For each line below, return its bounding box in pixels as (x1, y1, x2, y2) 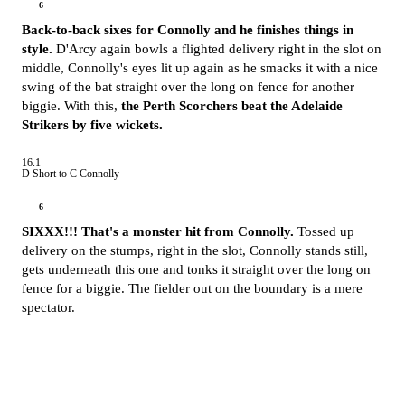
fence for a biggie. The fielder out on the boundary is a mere (22, 281, 363, 296)
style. (22, 42, 52, 56)
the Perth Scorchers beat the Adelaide (121, 99, 343, 113)
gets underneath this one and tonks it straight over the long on (22, 262, 371, 277)
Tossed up (294, 224, 354, 239)
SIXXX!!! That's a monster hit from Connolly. (22, 224, 294, 239)
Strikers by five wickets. (22, 118, 163, 132)
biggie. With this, (22, 99, 121, 113)
